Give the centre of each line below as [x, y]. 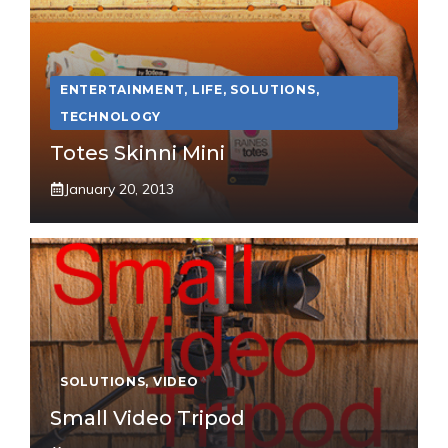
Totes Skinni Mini [137, 152]
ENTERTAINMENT [122, 89]
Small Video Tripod [147, 417]
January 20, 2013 [119, 188]
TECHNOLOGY [111, 116]
